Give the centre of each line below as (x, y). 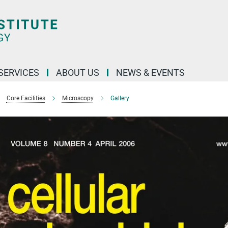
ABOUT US (78, 73)
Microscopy (78, 98)
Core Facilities (26, 98)
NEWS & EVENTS (150, 73)
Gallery (120, 98)
